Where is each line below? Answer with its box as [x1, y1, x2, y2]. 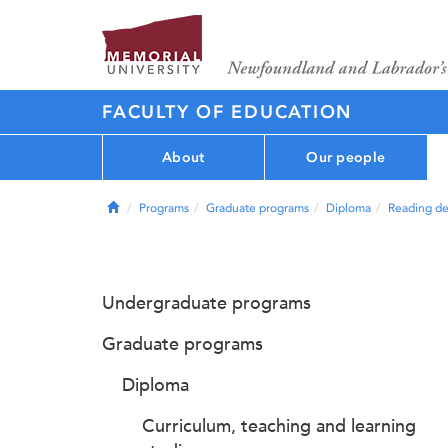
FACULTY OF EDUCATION [102, 101, 352, 123]
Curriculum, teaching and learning [142, 415, 416, 437]
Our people [306, 148, 386, 166]
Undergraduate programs [102, 292, 311, 314]
